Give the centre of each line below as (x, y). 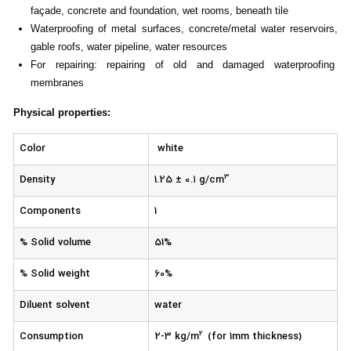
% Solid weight (54, 275)
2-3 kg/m (176, 337)
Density (37, 181)
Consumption (51, 337)
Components (50, 212)
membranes (57, 83)
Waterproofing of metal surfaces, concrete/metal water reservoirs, (184, 29)
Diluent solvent (54, 306)
